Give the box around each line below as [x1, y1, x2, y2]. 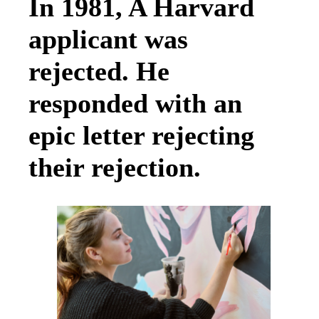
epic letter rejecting [28, 120, 254, 150]
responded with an [28, 88, 242, 118]
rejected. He [28, 56, 169, 86]
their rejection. [28, 152, 208, 182]
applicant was [28, 23, 188, 54]
